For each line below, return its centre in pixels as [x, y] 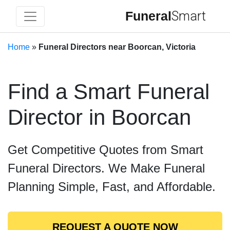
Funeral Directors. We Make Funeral [106, 168]
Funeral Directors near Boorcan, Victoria [117, 47]
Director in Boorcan [99, 117]
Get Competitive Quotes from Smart [106, 150]
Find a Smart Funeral [109, 92]
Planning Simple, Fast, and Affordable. [112, 187]
